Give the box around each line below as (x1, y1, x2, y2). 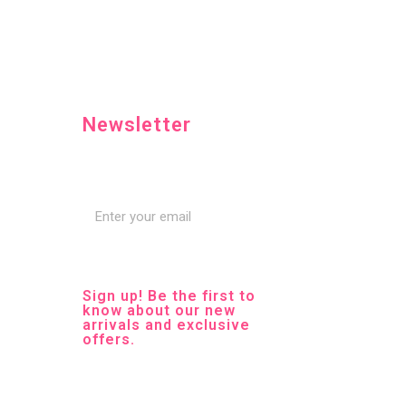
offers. (82, 331, 135, 348)
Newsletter (82, 113, 191, 136)
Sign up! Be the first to (82, 287, 256, 304)
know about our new (82, 302, 236, 319)
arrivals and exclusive (82, 316, 250, 333)
